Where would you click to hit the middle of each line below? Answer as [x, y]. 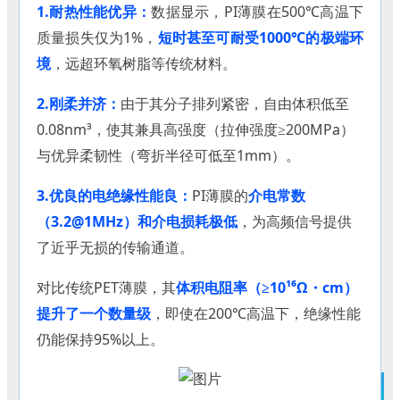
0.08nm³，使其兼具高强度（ [129, 129]
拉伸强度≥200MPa [280, 129]
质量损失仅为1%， [97, 37]
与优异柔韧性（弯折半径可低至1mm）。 [168, 155]
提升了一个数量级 [94, 313]
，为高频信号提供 [295, 221]
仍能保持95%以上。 [100, 339]
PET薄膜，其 [135, 287]
